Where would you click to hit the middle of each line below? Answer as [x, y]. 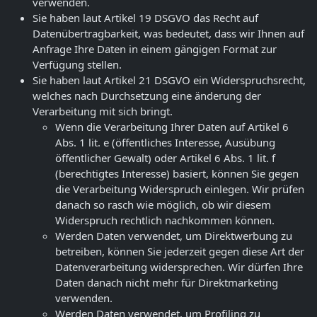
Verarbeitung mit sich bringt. [103, 111]
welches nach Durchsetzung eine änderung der [147, 95]
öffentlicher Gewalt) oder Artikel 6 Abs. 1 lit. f [165, 157]
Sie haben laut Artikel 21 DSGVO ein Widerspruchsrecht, [169, 80]
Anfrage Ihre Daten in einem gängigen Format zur [155, 48]
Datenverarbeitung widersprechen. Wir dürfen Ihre [179, 266]
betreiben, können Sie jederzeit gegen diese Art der [180, 251]
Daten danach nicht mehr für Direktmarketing [167, 282]
